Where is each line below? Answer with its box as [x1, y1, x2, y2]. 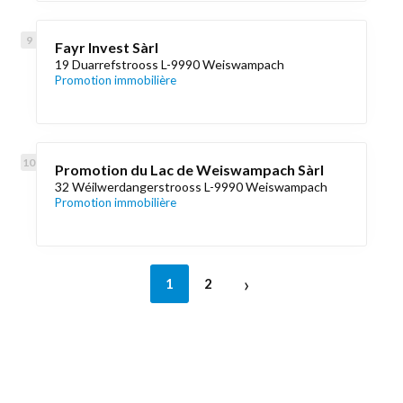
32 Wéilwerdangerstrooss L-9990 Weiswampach [55, 179, 327, 194]
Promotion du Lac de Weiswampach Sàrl [55, 161, 324, 178]
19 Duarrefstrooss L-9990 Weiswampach [55, 57, 284, 72]
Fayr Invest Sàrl [55, 39, 158, 56]
